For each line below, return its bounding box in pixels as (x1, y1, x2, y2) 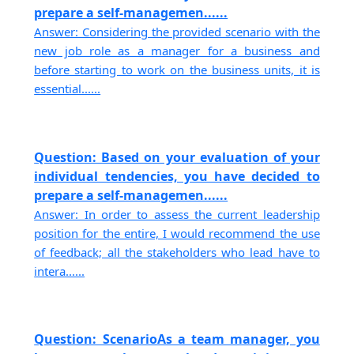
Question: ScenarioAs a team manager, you (34, 330, 320, 348)
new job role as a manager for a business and (34, 43, 320, 59)
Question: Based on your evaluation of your (34, 148, 320, 166)
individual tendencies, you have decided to (34, 167, 320, 185)
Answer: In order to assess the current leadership (34, 205, 320, 222)
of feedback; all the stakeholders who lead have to (34, 243, 320, 260)
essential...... (34, 81, 101, 97)
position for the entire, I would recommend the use (34, 224, 320, 241)
